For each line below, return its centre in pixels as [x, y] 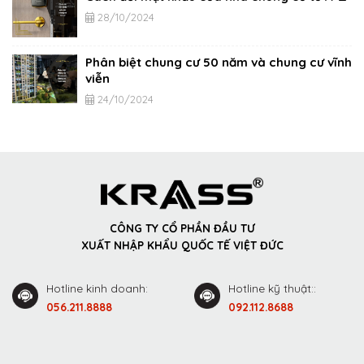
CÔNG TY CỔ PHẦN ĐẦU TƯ [182, 227]
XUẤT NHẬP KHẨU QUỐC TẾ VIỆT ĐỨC [182, 245]
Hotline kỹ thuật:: [273, 288]
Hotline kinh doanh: [97, 288]
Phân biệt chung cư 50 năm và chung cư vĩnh [219, 62]
